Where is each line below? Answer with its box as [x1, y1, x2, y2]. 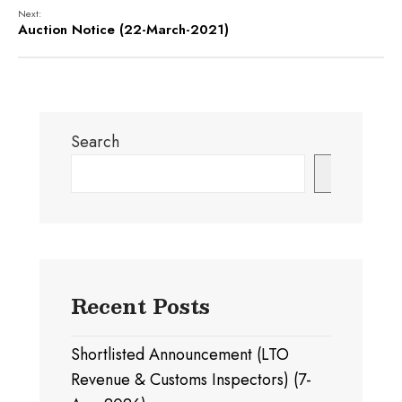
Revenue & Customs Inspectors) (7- [71, 368, 311, 391]
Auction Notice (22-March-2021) [18, 20, 229, 39]
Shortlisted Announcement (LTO [71, 343, 289, 366]
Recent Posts [71, 289, 210, 322]
